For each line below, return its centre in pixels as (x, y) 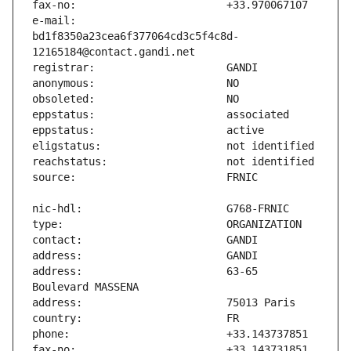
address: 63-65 (145, 271)
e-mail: (54, 21)
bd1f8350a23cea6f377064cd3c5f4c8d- (136, 36)
